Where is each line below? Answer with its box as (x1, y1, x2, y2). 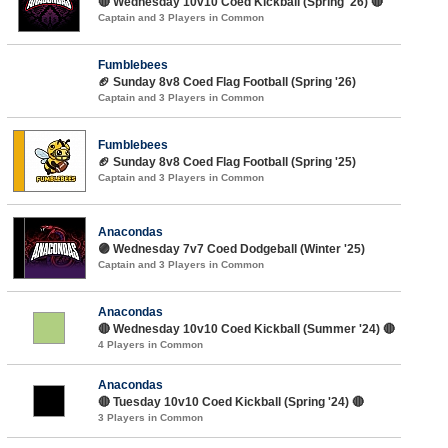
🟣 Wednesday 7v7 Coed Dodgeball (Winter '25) (97, 241, 365, 256)
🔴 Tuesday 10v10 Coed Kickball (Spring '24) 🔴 (97, 394, 364, 409)
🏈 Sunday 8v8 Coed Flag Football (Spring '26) (97, 74, 356, 89)
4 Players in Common (97, 338, 203, 350)
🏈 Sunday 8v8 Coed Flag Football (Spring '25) (97, 154, 356, 169)
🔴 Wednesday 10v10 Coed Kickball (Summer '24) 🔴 (97, 321, 395, 336)
